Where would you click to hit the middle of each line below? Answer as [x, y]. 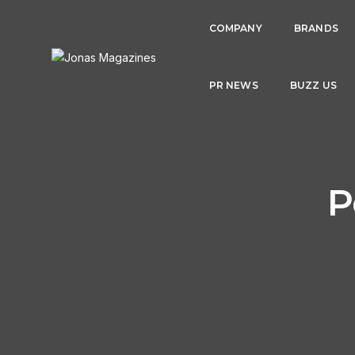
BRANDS [316, 28]
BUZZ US [313, 85]
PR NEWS [233, 85]
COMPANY [235, 28]
